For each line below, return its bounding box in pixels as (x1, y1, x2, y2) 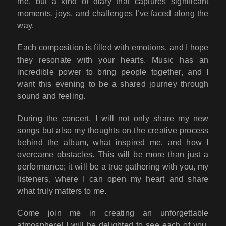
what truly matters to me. (17, 187, 107, 196)
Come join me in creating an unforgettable (17, 209, 209, 218)
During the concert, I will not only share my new (17, 114, 209, 123)
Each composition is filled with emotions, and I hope (17, 43, 209, 52)
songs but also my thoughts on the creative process (17, 126, 209, 135)
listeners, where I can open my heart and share (17, 175, 209, 184)
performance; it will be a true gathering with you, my (17, 162, 209, 172)
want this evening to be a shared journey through (17, 80, 209, 89)
